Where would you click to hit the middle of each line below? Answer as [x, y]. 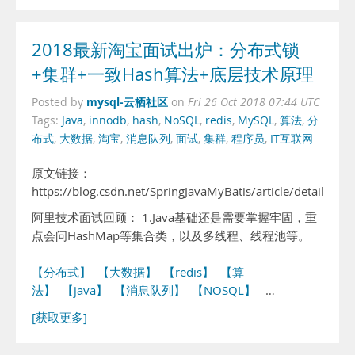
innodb [108, 120]
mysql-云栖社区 [127, 102]
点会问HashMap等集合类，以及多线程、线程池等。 [171, 236]
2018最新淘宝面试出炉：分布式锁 [166, 50]
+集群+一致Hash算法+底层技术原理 [173, 74]
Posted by [59, 102]
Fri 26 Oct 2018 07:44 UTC [254, 102]
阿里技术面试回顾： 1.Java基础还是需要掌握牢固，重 [174, 218]
